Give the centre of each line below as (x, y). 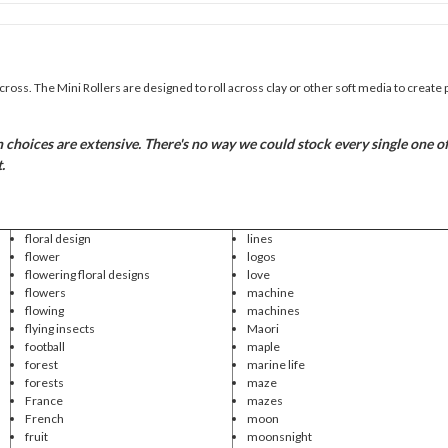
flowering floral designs (87, 274)
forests (44, 382)
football (44, 346)
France (43, 400)
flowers (45, 292)
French (44, 418)
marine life (275, 364)
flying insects (59, 328)
